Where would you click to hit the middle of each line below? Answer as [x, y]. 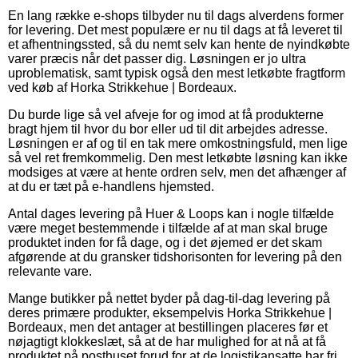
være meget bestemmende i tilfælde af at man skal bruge [168, 228]
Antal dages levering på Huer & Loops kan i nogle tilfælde [171, 213]
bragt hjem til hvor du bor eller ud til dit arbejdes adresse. [168, 129]
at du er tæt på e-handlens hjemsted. [111, 186]
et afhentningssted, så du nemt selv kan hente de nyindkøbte [179, 44]
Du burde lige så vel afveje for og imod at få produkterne [166, 114]
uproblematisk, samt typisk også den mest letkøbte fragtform [177, 73]
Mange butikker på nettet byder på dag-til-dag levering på [169, 298]
